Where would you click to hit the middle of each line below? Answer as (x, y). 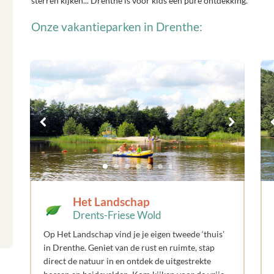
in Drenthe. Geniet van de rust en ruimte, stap (129, 247)
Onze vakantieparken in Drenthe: (117, 26)
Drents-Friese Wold (117, 215)
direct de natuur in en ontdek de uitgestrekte (127, 261)
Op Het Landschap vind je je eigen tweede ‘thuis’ (134, 234)
